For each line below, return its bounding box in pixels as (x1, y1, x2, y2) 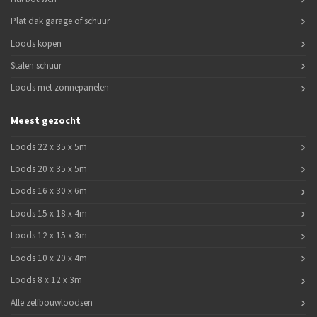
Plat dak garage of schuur (11, 15, 110, 28)
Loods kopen (11, 37, 62, 50)
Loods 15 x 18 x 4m (11, 207, 87, 219)
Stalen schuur (11, 59, 62, 71)
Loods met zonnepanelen (11, 81, 109, 94)
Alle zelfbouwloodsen (11, 296, 93, 309)
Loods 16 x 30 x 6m (11, 185, 87, 197)
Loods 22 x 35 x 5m (11, 140, 87, 153)
